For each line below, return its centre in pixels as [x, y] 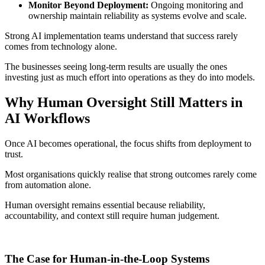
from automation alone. [48, 185]
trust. [14, 154]
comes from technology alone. [61, 46]
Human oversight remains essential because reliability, [105, 205]
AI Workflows [47, 118]
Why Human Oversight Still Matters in [124, 102]
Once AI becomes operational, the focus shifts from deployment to [128, 143]
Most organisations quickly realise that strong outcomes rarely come [131, 174]
